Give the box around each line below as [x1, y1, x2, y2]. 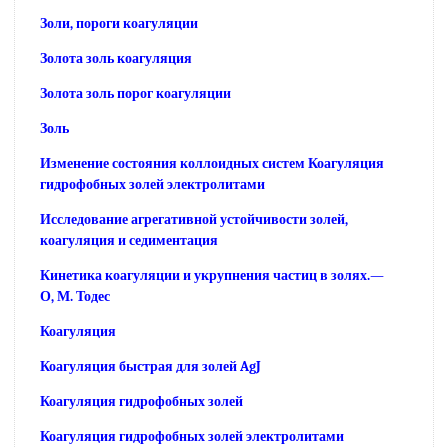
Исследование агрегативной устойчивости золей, [40, 210, 348, 228]
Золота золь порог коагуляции [40, 84, 231, 102]
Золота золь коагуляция [40, 49, 192, 67]
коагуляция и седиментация [40, 231, 218, 249]
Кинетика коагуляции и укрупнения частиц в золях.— [40, 266, 384, 284]
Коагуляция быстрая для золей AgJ [40, 357, 261, 375]
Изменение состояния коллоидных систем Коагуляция [40, 154, 384, 172]
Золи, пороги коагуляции [40, 14, 198, 32]
